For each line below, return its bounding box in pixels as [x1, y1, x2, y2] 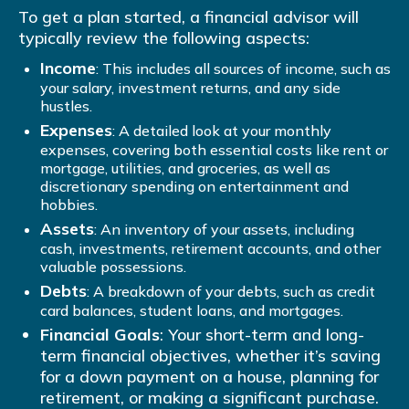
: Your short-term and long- [160, 324, 364, 346]
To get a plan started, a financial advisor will [18, 6, 359, 28]
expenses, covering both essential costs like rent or [40, 141, 388, 160]
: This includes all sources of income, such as [96, 59, 391, 79]
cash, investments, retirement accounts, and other [40, 239, 381, 258]
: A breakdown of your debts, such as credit [87, 282, 375, 301]
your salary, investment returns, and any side [40, 79, 341, 98]
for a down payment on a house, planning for [40, 366, 379, 388]
